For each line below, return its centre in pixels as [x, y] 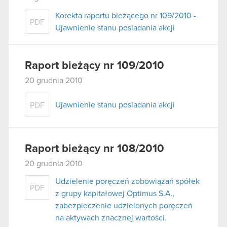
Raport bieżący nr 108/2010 [94, 149]
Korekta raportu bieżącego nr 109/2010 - [126, 16]
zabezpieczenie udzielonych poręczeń [124, 206]
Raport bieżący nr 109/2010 [94, 66]
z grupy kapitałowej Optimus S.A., [115, 194]
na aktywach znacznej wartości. [111, 218]
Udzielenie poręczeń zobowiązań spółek [127, 182]
